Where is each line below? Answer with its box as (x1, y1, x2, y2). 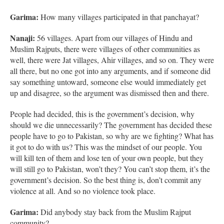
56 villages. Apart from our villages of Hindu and (37, 32, 192, 43)
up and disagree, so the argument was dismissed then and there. (10, 87, 209, 98)
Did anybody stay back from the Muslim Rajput (38, 206, 191, 217)
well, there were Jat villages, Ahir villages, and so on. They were (10, 54, 214, 65)
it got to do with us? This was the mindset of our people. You (10, 141, 202, 152)
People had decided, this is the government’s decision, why (10, 108, 194, 119)
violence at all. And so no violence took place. (10, 185, 155, 196)
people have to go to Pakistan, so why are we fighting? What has (10, 130, 213, 141)
